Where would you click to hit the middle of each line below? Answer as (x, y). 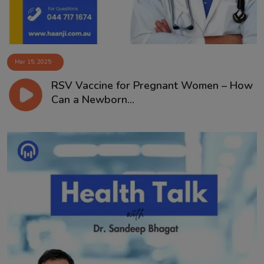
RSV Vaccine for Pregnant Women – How (152, 85)
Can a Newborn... (93, 99)
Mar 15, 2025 (33, 62)
